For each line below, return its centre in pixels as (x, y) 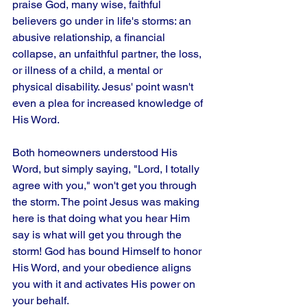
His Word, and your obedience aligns (103, 268)
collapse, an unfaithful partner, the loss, (108, 54)
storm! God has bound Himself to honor (108, 251)
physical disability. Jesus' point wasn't (104, 87)
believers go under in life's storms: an (103, 21)
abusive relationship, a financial (90, 37)
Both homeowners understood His (96, 152)
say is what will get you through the (98, 235)
